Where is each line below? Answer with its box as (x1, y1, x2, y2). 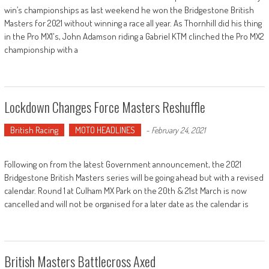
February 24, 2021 (151, 124, 205, 135)
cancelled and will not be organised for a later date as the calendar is (4, 198, 249, 210)
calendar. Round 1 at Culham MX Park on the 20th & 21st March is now (4, 184, 247, 196)
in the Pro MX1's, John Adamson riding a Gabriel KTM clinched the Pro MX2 (4, 30, 264, 42)
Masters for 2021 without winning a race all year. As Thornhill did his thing (4, 17, 262, 29)
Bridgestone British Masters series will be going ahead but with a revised (4, 171, 264, 183)
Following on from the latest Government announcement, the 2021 (4, 158, 241, 170)
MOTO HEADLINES (74, 124, 135, 136)
